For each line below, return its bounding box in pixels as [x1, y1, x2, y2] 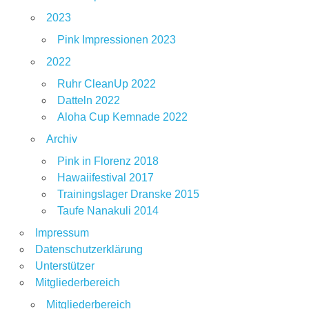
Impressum [34, 227, 89, 239]
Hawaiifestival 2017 [57, 172, 154, 184]
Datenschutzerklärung [34, 243, 143, 256]
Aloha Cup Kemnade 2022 [57, 111, 188, 123]
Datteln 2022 [57, 94, 120, 107]
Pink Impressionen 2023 [57, 34, 176, 46]
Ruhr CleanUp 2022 [57, 78, 156, 90]
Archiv [46, 133, 77, 146]
